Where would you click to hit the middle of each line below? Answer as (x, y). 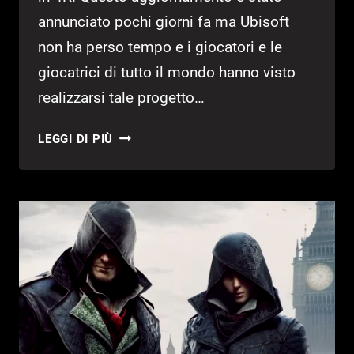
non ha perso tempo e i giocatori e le (160, 47)
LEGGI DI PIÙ (76, 139)
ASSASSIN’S (149, 135)
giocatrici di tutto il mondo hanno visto (167, 72)
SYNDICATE (147, 174)
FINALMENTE (152, 214)
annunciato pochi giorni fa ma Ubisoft (164, 21)
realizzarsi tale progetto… (121, 97)
